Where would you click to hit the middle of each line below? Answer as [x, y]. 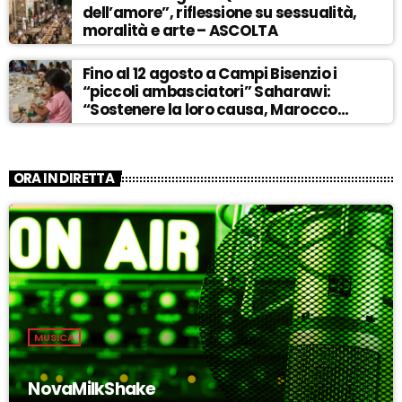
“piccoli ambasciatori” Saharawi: [207, 92]
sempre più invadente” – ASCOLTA [208, 128]
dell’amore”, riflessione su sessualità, [220, 13]
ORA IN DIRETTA [64, 179]
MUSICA [55, 338]
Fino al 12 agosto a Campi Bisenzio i [210, 74]
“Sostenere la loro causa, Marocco [210, 110]
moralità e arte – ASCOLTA [180, 31]
